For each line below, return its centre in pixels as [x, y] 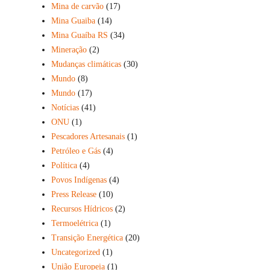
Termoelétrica [74, 223]
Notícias [65, 107]
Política [64, 165]
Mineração [69, 49]
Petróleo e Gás [76, 151]
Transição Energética [87, 237]
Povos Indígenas [79, 180]
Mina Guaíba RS [79, 35]
